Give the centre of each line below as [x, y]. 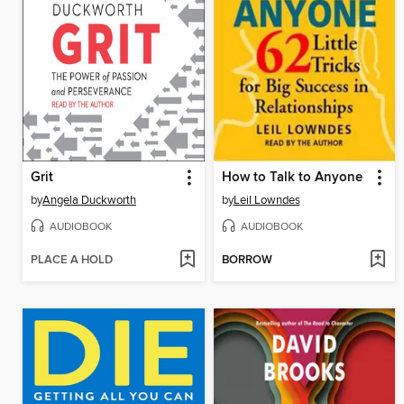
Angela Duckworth [89, 201]
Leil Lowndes [266, 201]
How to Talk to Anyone [292, 178]
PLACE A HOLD [72, 260]
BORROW [247, 260]
